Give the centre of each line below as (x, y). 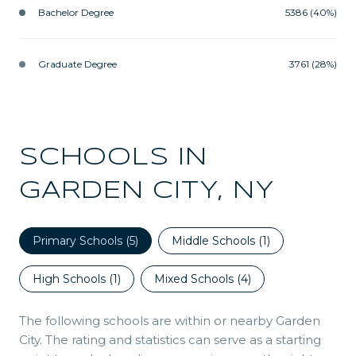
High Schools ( (73, 279)
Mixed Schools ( (197, 279)
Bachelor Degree (76, 12)
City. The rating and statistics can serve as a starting (170, 339)
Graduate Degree (77, 64)
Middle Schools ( (217, 240)
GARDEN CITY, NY (147, 191)
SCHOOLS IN (113, 157)
